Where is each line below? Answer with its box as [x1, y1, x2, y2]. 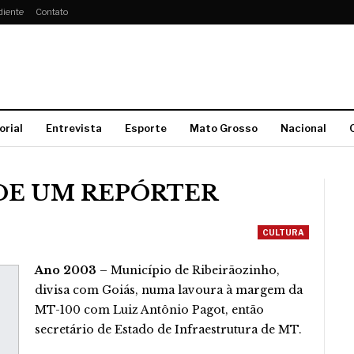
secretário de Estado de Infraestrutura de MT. [35, 322, 302, 337]
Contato [36, 6, 68, 17]
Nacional [281, 122, 326, 134]
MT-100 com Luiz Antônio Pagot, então [35, 303, 264, 317]
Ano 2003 [35, 263, 96, 277]
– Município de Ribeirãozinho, [96, 263, 280, 277]
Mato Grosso [190, 122, 258, 134]
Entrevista [46, 122, 102, 134]
